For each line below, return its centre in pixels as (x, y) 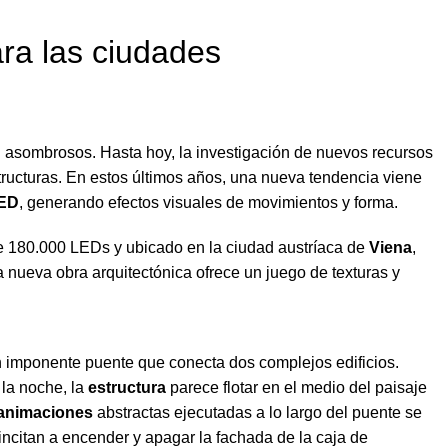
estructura (127, 387)
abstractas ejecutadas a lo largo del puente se (257, 412)
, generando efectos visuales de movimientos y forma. (208, 202)
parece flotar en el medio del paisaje (296, 387)
